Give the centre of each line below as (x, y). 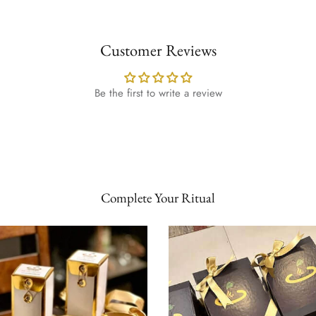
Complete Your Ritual (158, 197)
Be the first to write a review (158, 93)
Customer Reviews (158, 50)
